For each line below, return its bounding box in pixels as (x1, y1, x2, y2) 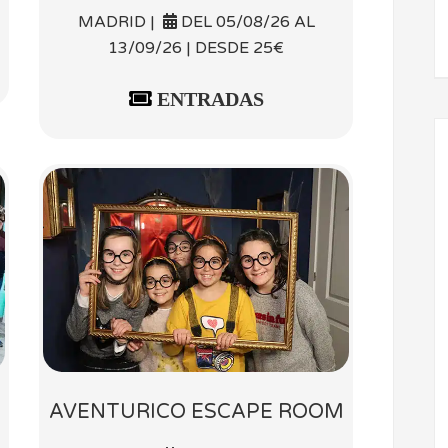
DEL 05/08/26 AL (176, 11, 315, 32)
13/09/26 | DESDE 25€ (108, 37, 284, 58)
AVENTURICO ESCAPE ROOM (48, 399, 344, 424)
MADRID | (77, 11, 163, 32)
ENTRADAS (151, 87, 264, 110)
